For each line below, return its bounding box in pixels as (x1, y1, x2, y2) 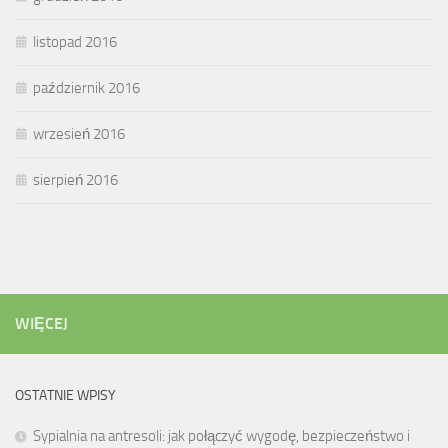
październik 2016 (33, 79, 140, 98)
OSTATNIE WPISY (15, 387, 116, 405)
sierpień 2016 (33, 171, 118, 190)
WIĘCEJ (15, 314, 68, 334)
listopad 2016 (33, 33, 117, 52)
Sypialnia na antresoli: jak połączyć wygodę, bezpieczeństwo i (33, 427, 410, 446)
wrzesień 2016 (33, 125, 125, 144)
